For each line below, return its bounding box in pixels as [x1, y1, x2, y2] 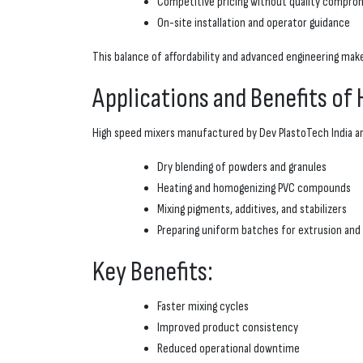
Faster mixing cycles [157, 299, 249, 315]
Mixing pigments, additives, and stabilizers [157, 202, 347, 218]
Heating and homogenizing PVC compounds [157, 181, 351, 197]
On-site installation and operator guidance [157, 15, 350, 32]
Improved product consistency [157, 320, 298, 336]
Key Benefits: [92, 255, 213, 289]
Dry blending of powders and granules [157, 160, 327, 176]
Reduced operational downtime [157, 341, 300, 357]
